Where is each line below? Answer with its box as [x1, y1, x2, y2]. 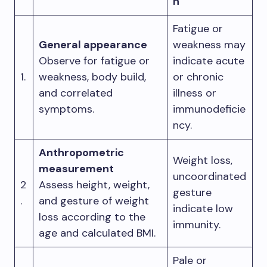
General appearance [39, 38, 147, 52]
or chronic [173, 70, 223, 84]
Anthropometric [39, 145, 124, 160]
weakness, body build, [39, 70, 146, 84]
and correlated [39, 86, 113, 100]
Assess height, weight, [39, 178, 150, 192]
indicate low [173, 201, 233, 216]
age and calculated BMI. [39, 226, 162, 240]
